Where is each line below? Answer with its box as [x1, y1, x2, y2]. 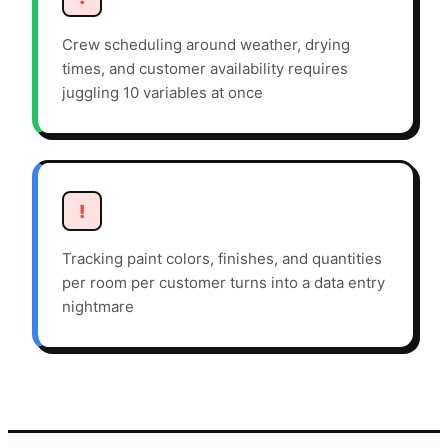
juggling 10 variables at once [62, 83, 263, 103]
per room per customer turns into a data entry [62, 273, 385, 293]
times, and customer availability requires [62, 59, 348, 79]
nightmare [62, 297, 134, 317]
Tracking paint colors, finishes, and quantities [62, 249, 382, 269]
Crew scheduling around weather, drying [62, 35, 350, 55]
